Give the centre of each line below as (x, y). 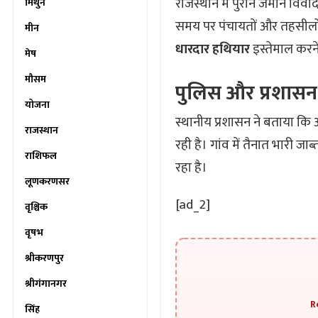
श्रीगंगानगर (46, 284)
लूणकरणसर (47, 181)
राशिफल (41, 156)
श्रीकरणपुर (44, 258)
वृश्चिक (36, 207)
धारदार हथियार (213, 49)
